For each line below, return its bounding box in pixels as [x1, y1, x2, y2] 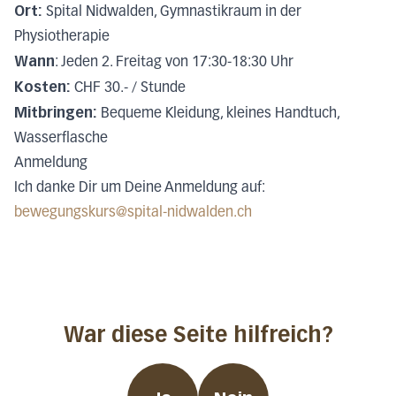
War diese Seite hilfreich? [63, 322, 333, 348]
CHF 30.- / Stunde [71, 81, 186, 96]
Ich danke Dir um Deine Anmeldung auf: [14, 181, 264, 196]
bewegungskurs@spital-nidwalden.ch [14, 206, 252, 221]
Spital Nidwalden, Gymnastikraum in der [42, 5, 301, 20]
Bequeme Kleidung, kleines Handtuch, [97, 107, 339, 122]
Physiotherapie [14, 30, 110, 45]
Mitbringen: [14, 104, 97, 122]
